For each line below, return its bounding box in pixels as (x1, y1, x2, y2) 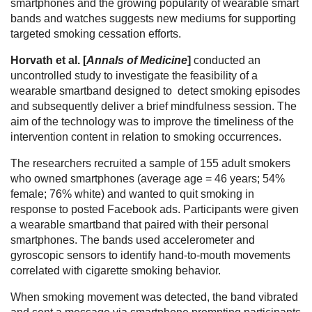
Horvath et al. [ (10, 54, 86, 66)
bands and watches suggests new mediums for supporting (10, 12, 296, 24)
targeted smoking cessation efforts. (10, 27, 181, 40)
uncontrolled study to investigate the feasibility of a (10, 69, 258, 81)
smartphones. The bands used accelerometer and (10, 233, 255, 246)
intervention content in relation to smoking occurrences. (10, 130, 284, 143)
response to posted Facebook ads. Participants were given (10, 203, 299, 215)
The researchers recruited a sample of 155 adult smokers (10, 157, 290, 169)
